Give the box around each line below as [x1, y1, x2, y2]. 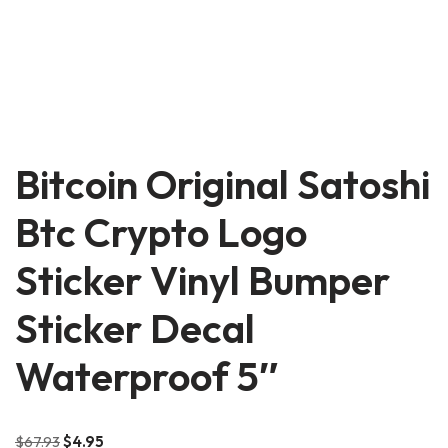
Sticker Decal [15, 303, 255, 353]
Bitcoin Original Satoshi [15, 159, 430, 209]
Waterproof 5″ [15, 351, 278, 401]
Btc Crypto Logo [15, 207, 307, 257]
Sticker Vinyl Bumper [15, 255, 390, 305]
